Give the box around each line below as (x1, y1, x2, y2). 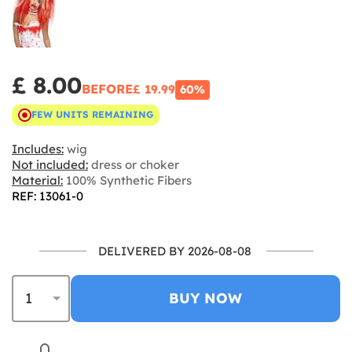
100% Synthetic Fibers (63, 172, 192, 188)
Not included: (12, 156, 88, 172)
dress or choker (88, 156, 179, 172)
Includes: (12, 141, 64, 156)
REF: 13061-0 (12, 188, 83, 203)
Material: (12, 172, 63, 188)
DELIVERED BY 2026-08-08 (97, 243, 251, 258)
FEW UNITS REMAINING (31, 108, 153, 121)
